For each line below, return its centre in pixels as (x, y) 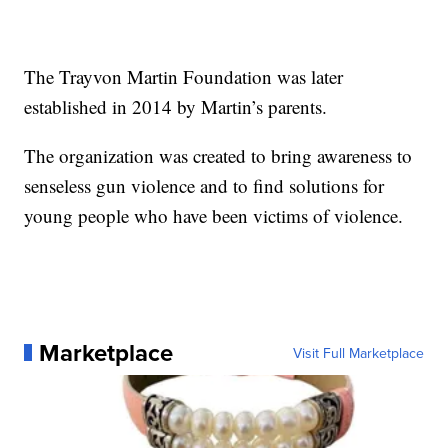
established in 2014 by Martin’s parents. (176, 106)
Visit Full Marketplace (358, 352)
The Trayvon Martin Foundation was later (184, 76)
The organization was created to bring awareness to (218, 155)
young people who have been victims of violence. (214, 215)
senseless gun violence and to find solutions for (204, 185)
